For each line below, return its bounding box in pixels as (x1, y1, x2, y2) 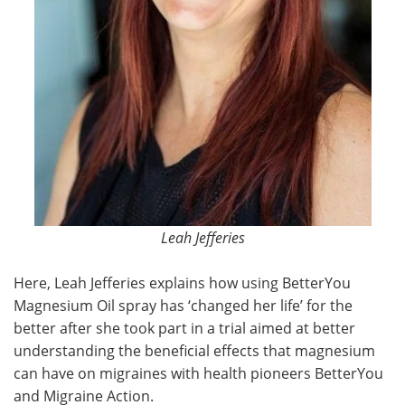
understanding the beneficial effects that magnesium (14, 340, 375, 361)
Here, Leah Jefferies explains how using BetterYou (14, 272, 351, 293)
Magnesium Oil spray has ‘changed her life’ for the (14, 295, 353, 316)
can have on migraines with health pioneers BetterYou (14, 363, 383, 383)
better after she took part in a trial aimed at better (14, 317, 355, 338)
